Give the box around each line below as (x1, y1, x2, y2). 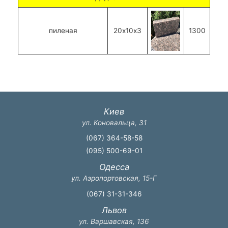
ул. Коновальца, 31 (81, 118, 147, 127)
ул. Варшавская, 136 (79, 217, 149, 225)
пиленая (48, 26, 77, 35)
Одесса (99, 162, 129, 173)
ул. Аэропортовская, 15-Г (71, 174, 157, 183)
